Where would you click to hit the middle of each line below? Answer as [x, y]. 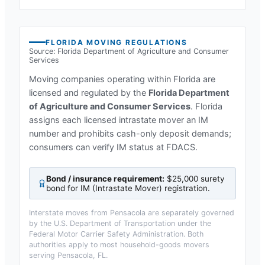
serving [43, 255]
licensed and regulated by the [89, 93]
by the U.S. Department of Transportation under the [120, 223]
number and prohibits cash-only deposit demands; [130, 134]
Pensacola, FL [82, 255]
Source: [43, 51]
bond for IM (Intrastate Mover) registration [127, 188]
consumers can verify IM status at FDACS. [113, 147]
